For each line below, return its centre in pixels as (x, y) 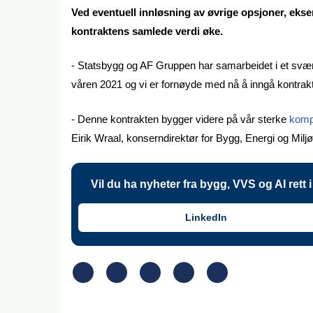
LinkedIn (206, 218)
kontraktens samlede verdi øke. (147, 31)
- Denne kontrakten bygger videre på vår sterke (180, 119)
